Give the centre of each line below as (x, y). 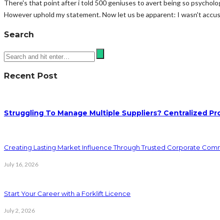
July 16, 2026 (21, 165)
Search (19, 35)
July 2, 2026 (19, 210)
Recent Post (31, 76)
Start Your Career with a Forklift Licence (67, 193)
